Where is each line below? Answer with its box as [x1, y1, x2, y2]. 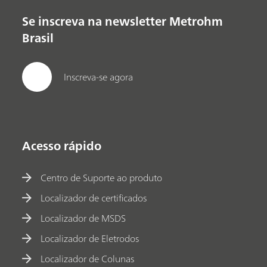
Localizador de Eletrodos [41, 229, 139, 247]
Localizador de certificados [41, 189, 147, 206]
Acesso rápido [22, 135, 102, 157]
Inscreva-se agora [64, 69, 133, 86]
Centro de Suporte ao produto [41, 169, 163, 186]
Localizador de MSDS [41, 209, 126, 226]
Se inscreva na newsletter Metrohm [22, 10, 223, 32]
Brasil [22, 27, 54, 48]
